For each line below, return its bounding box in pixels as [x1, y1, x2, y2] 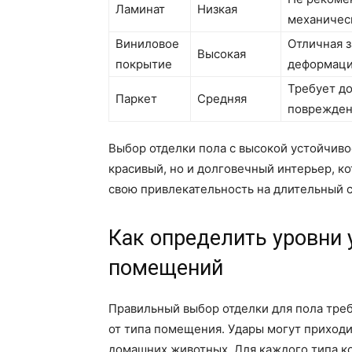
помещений [108, 255, 223, 281]
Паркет [115, 91, 157, 107]
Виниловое [115, 36, 179, 52]
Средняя [197, 91, 247, 107]
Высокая [197, 46, 246, 62]
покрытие [115, 57, 172, 72]
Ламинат [115, 2, 165, 17]
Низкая [197, 2, 237, 17]
